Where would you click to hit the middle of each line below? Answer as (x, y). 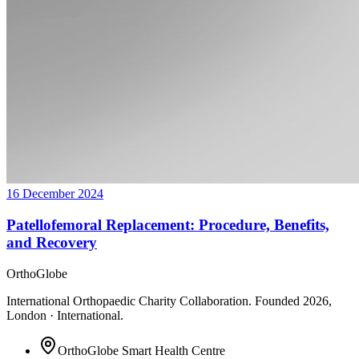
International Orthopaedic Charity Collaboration (127, 301)
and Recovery (52, 243)
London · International (63, 315)
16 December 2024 (55, 194)
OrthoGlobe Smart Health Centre (141, 350)
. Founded (276, 301)
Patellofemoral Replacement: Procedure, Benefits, (168, 225)
